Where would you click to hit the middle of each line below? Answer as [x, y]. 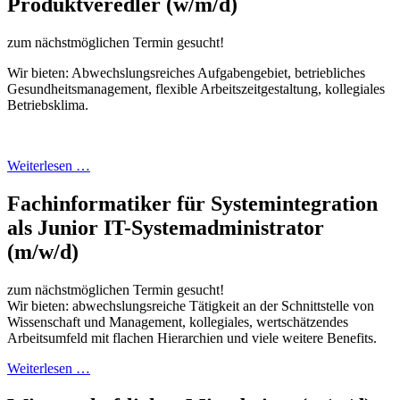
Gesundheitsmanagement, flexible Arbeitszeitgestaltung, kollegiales [196, 89]
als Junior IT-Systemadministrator [166, 228]
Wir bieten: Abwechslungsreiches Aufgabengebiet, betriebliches [186, 73]
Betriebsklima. [48, 105]
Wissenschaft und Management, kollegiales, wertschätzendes [178, 322]
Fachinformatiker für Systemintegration [192, 204]
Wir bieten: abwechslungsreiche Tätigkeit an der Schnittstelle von [191, 306]
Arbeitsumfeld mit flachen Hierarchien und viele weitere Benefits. [192, 338]
